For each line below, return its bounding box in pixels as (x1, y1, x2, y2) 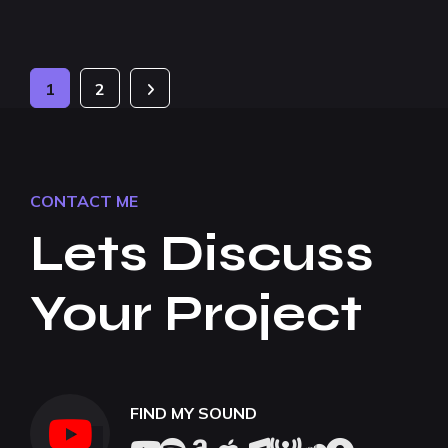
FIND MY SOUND (130, 402, 257, 423)
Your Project (30, 284, 362, 344)
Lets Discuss (30, 224, 374, 284)
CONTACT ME (30, 191, 138, 211)
